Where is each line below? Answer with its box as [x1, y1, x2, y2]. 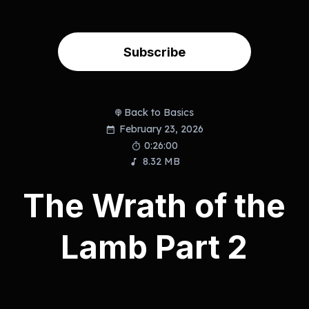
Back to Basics [124, 106, 195, 119]
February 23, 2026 [119, 123, 203, 136]
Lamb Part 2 [61, 228, 248, 267]
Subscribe [123, 43, 186, 59]
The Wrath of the [23, 186, 286, 226]
